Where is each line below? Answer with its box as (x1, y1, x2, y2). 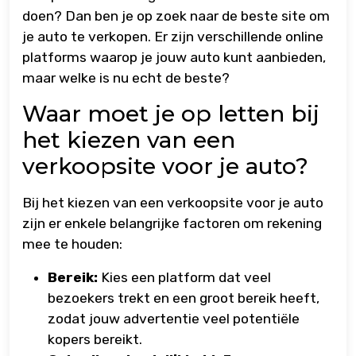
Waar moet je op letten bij (22, 100, 319, 128)
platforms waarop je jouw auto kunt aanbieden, (22, 49, 326, 66)
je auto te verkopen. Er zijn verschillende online (22, 29, 323, 45)
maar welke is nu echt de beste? (22, 70, 230, 87)
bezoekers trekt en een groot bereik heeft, (48, 290, 319, 307)
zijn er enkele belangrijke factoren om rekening (22, 215, 322, 232)
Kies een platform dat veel (98, 269, 271, 286)
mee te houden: (22, 236, 122, 253)
